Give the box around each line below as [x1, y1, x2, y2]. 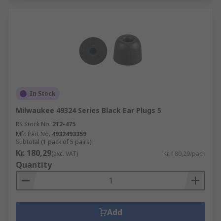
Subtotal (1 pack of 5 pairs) [16, 138, 91, 146]
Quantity [16, 159, 52, 170]
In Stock [30, 89, 56, 98]
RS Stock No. [16, 120, 51, 128]
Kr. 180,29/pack [163, 149, 205, 158]
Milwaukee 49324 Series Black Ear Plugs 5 [16, 106, 161, 115]
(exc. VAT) [51, 149, 78, 158]
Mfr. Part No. [16, 130, 50, 138]
